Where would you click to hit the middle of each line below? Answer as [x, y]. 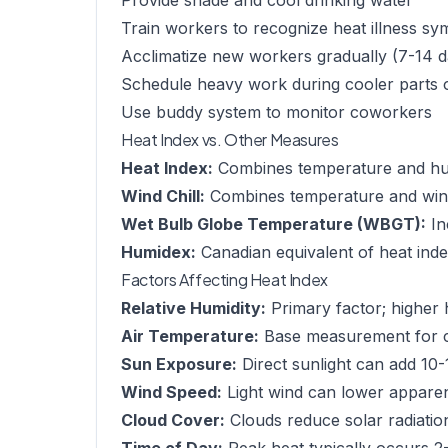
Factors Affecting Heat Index [224, 279]
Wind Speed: [171, 392]
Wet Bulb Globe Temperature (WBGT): [273, 224]
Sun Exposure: [179, 364]
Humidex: [158, 252]
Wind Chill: [163, 196]
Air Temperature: [190, 336]
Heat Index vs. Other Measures [230, 139]
